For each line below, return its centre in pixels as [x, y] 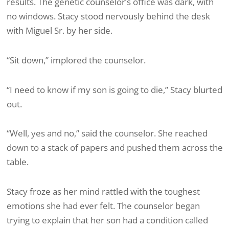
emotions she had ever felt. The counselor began [103, 206]
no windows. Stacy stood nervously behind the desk [108, 16]
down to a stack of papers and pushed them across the [115, 148]
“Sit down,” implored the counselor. [76, 60]
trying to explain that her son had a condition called [107, 220]
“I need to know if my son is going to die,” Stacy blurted [114, 89]
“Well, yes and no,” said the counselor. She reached [107, 133]
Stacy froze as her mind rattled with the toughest [103, 192]
